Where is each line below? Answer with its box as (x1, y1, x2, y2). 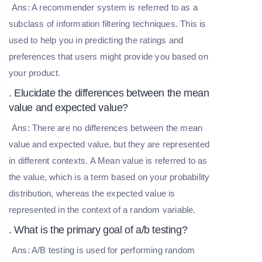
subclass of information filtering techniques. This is (9, 18, 206, 29)
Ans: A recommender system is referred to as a (12, 2, 198, 12)
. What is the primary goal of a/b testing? (9, 223, 188, 236)
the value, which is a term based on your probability (9, 171, 210, 182)
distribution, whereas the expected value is (9, 188, 175, 198)
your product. (9, 67, 61, 78)
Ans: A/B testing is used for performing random (12, 244, 195, 255)
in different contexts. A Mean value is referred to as (9, 155, 208, 166)
